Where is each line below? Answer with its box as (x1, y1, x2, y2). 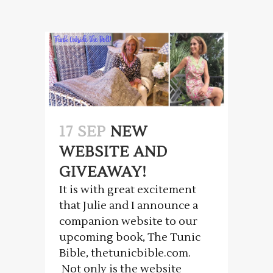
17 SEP (59, 122, 106, 142)
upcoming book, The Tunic (59, 230, 200, 245)
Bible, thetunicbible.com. (59, 246, 191, 261)
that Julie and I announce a (59, 199, 198, 213)
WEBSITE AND (59, 143, 168, 162)
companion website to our (59, 214, 197, 229)
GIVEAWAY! (59, 163, 147, 182)
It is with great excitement (59, 183, 196, 197)
